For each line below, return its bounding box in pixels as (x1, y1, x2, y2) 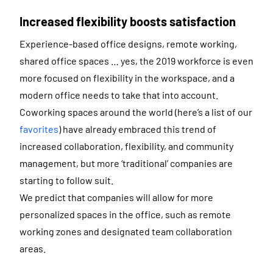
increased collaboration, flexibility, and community (19, 140, 233, 152)
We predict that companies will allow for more (19, 191, 213, 204)
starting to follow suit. (19, 174, 113, 186)
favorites (19, 123, 58, 135)
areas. (19, 243, 46, 255)
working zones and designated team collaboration (19, 225, 232, 238)
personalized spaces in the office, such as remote (19, 208, 231, 221)
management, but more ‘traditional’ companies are (19, 157, 233, 169)
